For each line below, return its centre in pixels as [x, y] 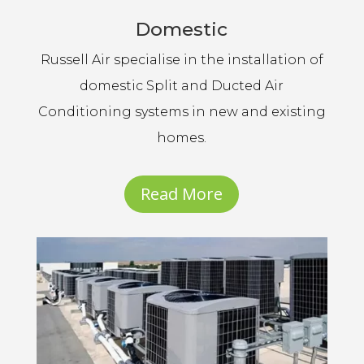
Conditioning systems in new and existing [182, 112]
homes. [182, 138]
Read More [182, 194]
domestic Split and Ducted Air [182, 86]
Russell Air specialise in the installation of [182, 60]
